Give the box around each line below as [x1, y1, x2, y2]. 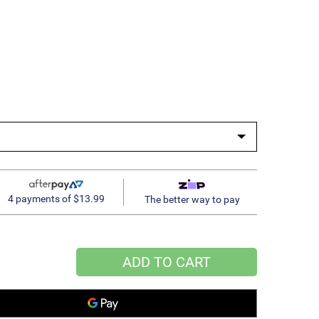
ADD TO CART [122, 253, 211, 271]
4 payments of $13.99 [7, 193, 105, 205]
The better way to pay [144, 193, 240, 205]
